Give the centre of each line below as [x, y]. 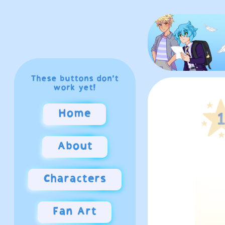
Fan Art [75, 212]
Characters [75, 180]
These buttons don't [75, 79]
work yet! [75, 88]
